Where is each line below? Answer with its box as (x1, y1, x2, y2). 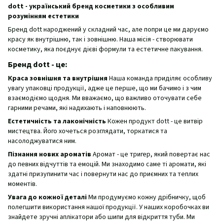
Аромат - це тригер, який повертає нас (91, 149, 210, 159)
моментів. (8, 179, 37, 189)
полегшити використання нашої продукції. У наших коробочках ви (8, 202, 209, 212)
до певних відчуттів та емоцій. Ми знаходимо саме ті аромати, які (8, 159, 206, 169)
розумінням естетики (8, 11, 79, 21)
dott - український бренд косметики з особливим (8, 1, 174, 11)
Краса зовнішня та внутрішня (8, 73, 108, 83)
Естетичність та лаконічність (8, 116, 106, 126)
